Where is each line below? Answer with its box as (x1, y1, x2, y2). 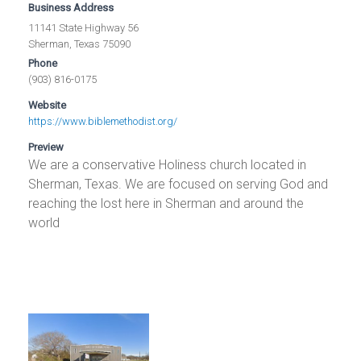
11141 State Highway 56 (28, 22, 139, 35)
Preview (28, 141, 64, 154)
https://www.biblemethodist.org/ (28, 115, 178, 128)
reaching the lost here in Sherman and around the (28, 196, 305, 212)
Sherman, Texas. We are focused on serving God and (28, 176, 329, 193)
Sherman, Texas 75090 (28, 38, 131, 51)
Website (28, 99, 67, 112)
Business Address (28, 2, 114, 15)
